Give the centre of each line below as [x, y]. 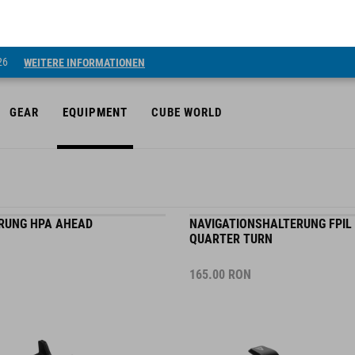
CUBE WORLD [187, 66]
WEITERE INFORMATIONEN [84, 15]
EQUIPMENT [95, 66]
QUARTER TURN [231, 227]
